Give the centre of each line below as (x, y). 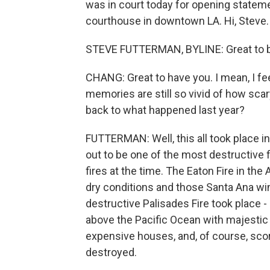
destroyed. (111, 252)
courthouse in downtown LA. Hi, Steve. (177, 21)
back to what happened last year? (165, 110)
